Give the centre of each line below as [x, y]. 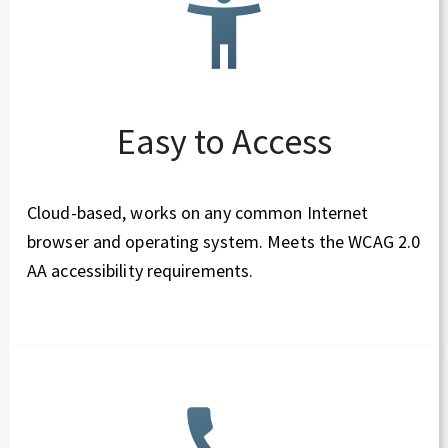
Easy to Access [224, 142]
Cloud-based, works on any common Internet [198, 213]
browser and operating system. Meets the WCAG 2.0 [224, 242]
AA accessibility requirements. [140, 271]
